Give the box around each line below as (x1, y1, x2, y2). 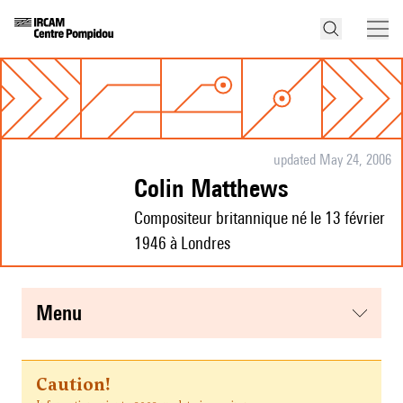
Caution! (36, 372, 110, 397)
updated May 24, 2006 (273, 151, 391, 169)
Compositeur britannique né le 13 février (134, 208, 385, 228)
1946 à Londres (134, 233, 230, 254)
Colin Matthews (148, 173, 288, 203)
